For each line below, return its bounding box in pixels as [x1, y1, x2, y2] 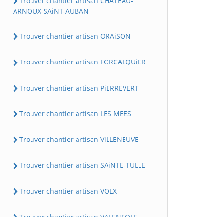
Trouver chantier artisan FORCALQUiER [19, 57, 146, 67]
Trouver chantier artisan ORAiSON [19, 31, 131, 41]
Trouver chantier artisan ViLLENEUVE [19, 135, 139, 144]
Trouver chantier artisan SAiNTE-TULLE [19, 160, 145, 170]
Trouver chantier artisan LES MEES [19, 108, 131, 118]
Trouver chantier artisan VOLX [19, 186, 117, 196]
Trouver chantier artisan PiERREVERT [19, 83, 139, 93]
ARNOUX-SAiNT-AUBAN [13, 6, 89, 15]
